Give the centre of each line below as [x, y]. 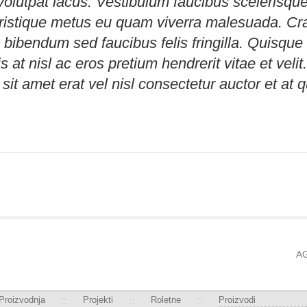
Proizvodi [237, 299]
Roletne [166, 299]
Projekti [98, 299]
